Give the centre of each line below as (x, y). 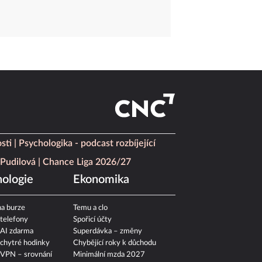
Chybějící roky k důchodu (115, 253)
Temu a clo (91, 218)
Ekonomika (101, 189)
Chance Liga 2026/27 (87, 172)
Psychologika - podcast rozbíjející (87, 153)
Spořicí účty (93, 229)
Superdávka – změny (108, 241)
